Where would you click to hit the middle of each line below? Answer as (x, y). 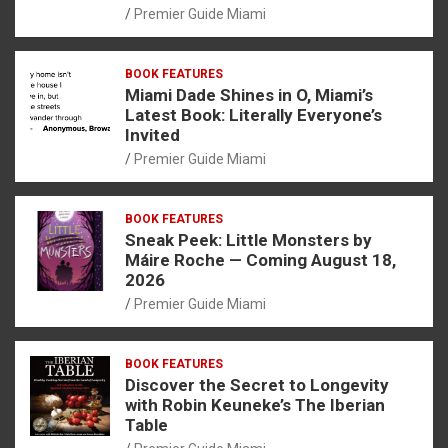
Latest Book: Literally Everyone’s (253, 114)
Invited (152, 134)
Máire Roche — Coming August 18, (260, 259)
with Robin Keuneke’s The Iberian (255, 404)
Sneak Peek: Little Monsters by (248, 239)
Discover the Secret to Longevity (257, 384)
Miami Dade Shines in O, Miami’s (249, 94)
